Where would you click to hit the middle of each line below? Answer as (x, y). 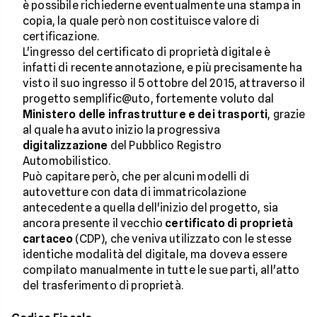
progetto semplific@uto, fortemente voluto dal (149, 99)
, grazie (287, 115)
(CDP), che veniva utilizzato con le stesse (183, 239)
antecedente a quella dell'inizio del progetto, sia (151, 208)
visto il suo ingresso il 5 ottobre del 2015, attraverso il (164, 83)
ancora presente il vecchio (94, 224)
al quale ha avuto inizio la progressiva (122, 130)
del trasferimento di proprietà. (103, 286)
